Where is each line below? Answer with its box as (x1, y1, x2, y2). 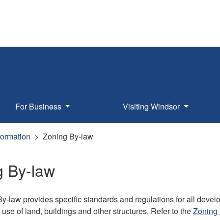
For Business (15, 100, 63, 112)
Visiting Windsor (123, 100, 182, 112)
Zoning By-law (43, 130, 93, 142)
